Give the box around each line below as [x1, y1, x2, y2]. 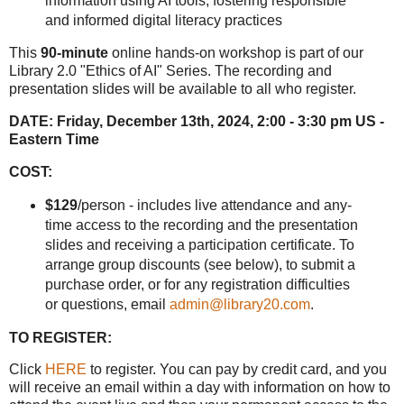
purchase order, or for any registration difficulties [44, 276, 350, 292]
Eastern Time [9, 132, 99, 148]
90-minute [41, 45, 108, 61]
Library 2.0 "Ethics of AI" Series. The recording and [9, 63, 332, 79]
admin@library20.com [169, 296, 310, 312]
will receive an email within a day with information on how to [9, 380, 390, 396]
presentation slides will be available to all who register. [9, 81, 356, 97]
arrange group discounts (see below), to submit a [44, 256, 355, 272]
